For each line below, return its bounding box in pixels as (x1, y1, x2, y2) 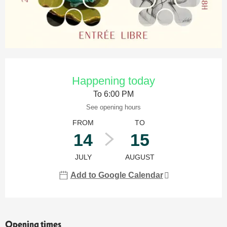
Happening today (72, 74, 155, 88)
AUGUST (125, 153, 155, 162)
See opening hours (86, 103, 141, 111)
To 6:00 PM (93, 90, 134, 99)
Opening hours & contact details (5, 59, 139, 72)
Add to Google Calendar (70, 171, 163, 180)
